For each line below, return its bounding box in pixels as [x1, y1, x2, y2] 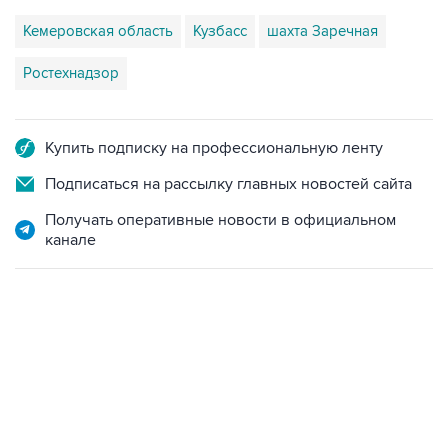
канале [45, 230, 96, 250]
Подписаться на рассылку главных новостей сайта [45, 174, 412, 194]
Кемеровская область [23, 22, 173, 40]
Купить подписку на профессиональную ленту [45, 138, 383, 158]
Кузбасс [193, 22, 247, 40]
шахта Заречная [267, 22, 378, 40]
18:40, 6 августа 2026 [15, 369, 141, 385]
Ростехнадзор [23, 64, 119, 82]
